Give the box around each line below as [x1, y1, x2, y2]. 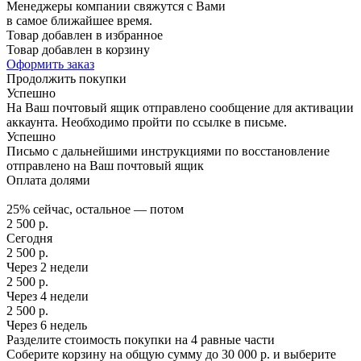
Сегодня [6, 231, 52, 246]
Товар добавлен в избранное [6, 28, 163, 43]
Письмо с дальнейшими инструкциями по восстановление [6, 144, 330, 159]
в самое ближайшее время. [6, 14, 152, 28]
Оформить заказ [6, 57, 94, 72]
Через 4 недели [6, 289, 89, 304]
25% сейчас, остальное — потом [6, 202, 184, 217]
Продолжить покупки [6, 72, 127, 86]
